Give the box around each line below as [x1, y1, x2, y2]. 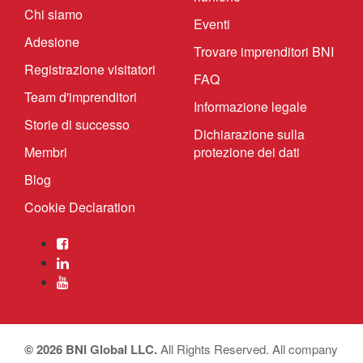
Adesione [24, 32, 79, 52]
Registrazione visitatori [24, 60, 156, 79]
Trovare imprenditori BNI [194, 42, 334, 62]
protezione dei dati [194, 143, 300, 162]
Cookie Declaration [24, 198, 135, 217]
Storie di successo [24, 115, 130, 135]
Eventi [194, 15, 230, 34]
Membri [24, 143, 67, 162]
